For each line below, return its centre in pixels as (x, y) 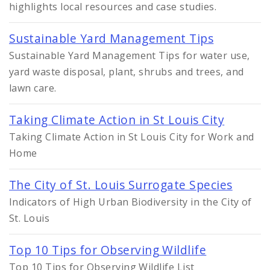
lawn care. (33, 88)
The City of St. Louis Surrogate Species (121, 184)
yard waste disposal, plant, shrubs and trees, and (127, 71)
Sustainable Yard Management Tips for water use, (130, 55)
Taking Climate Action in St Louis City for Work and (132, 137)
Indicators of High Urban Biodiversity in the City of (130, 202)
